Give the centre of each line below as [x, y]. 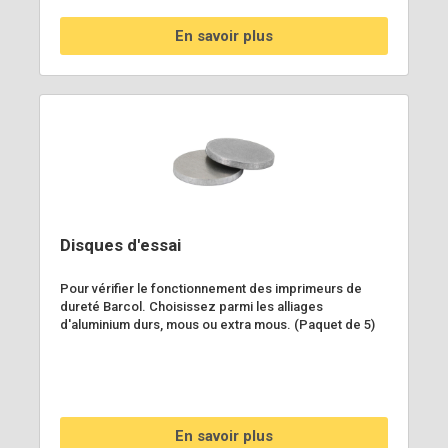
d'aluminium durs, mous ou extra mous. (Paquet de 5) [217, 324]
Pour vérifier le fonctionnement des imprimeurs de [211, 288]
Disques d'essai [120, 244]
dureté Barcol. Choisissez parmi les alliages [191, 306]
